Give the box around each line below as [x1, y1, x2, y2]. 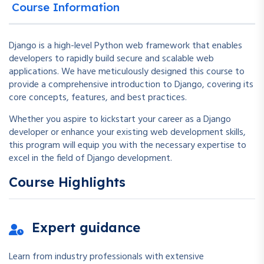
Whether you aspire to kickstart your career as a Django [9, 111, 231, 127]
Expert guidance [32, 219, 140, 236]
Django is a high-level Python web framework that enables [9, 38, 242, 54]
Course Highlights [9, 173, 126, 190]
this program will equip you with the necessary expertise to [9, 137, 246, 153]
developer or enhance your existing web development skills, [9, 124, 246, 140]
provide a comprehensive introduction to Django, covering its [9, 77, 253, 93]
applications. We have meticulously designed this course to [9, 64, 245, 80]
